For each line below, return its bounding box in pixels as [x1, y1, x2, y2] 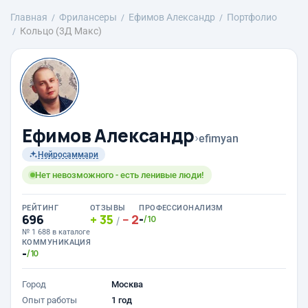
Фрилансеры [59, 12, 117, 23]
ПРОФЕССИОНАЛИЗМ [139, 203, 223, 212]
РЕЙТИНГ [22, 203, 59, 212]
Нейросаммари [38, 149, 98, 159]
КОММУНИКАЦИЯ [22, 238, 91, 247]
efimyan [198, 132, 239, 145]
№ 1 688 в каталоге [22, 228, 90, 236]
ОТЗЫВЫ [90, 203, 126, 212]
